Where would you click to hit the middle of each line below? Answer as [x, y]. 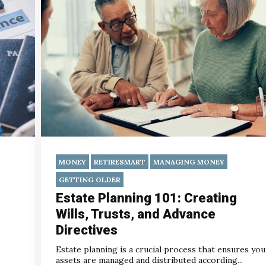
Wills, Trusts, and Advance [136, 214]
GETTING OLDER [90, 179]
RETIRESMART [120, 161]
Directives [87, 230]
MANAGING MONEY [189, 161]
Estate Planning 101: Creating [146, 198]
